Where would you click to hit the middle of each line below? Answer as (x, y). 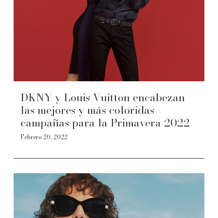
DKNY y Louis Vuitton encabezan (103, 97)
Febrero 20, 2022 (44, 137)
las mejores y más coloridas (87, 110)
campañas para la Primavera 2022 (105, 123)
